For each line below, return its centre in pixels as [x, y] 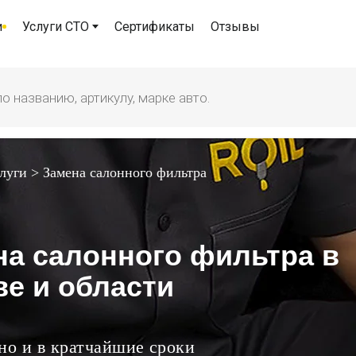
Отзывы [235, 26]
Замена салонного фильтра [125, 172]
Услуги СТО [56, 26]
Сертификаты [155, 26]
